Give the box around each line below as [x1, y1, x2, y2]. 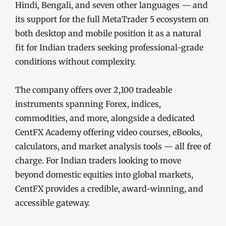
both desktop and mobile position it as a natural [15, 28, 201, 38]
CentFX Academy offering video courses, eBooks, [15, 127, 202, 137]
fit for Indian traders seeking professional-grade [15, 42, 203, 52]
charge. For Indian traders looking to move [15, 155, 181, 165]
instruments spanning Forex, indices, [15, 98, 161, 109]
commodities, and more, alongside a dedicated [15, 112, 195, 123]
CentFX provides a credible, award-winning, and [15, 183, 203, 194]
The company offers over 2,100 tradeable [15, 84, 172, 95]
